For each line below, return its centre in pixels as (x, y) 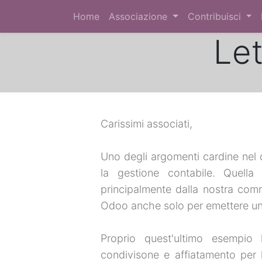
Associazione (138, 16)
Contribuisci (214, 16)
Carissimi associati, (146, 124)
